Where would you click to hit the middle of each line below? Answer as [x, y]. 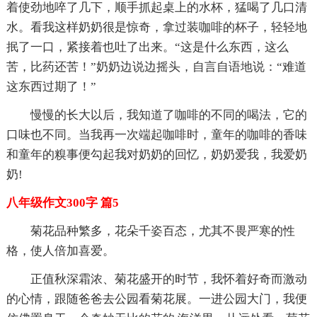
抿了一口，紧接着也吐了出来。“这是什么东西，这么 [147, 47]
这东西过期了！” [51, 86]
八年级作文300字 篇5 [62, 202]
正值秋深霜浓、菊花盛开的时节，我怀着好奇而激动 [168, 279]
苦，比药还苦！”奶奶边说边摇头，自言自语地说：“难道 [156, 67]
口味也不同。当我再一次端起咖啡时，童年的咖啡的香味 [156, 134]
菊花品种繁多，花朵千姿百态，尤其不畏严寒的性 [162, 231]
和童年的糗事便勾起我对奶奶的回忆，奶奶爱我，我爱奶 [156, 154]
